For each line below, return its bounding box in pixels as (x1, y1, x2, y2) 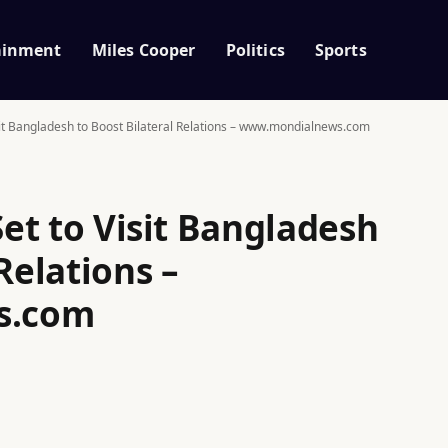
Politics (225, 38, 285, 61)
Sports (314, 38, 367, 61)
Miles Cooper (91, 38, 196, 61)
